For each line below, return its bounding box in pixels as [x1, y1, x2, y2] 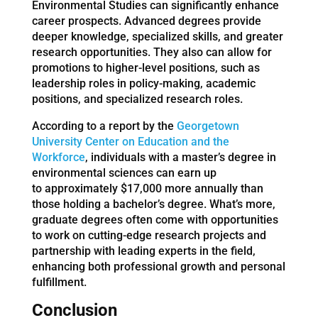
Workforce [31, 150, 85, 164]
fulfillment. [31, 275, 87, 289]
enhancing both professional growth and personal [31, 259, 285, 273]
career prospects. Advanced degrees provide [31, 13, 261, 28]
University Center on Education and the [31, 134, 229, 148]
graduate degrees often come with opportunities [31, 212, 278, 226]
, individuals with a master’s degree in [84, 150, 276, 164]
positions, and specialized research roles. [31, 92, 243, 106]
